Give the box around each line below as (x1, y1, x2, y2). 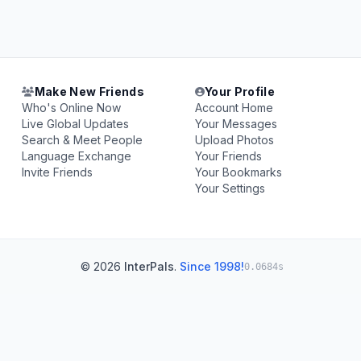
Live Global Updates (22, 117, 130, 131)
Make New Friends (34, 85, 145, 98)
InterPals (124, 259, 174, 273)
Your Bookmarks (194, 165, 282, 179)
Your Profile (204, 85, 276, 98)
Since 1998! (180, 259, 244, 273)
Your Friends (194, 149, 262, 163)
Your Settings (194, 181, 265, 195)
